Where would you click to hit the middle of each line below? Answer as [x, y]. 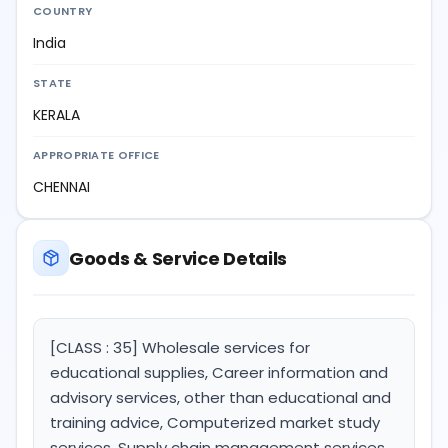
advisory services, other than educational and [220, 398]
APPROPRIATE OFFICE [96, 155]
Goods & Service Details [178, 258]
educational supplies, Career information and [219, 373]
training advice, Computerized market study [215, 423]
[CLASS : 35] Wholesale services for [180, 348]
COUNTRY [63, 11]
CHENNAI [61, 187]
